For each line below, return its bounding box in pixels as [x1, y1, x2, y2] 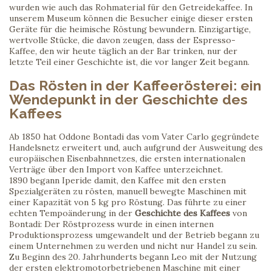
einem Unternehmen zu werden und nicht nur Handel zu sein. [9, 240, 257, 251]
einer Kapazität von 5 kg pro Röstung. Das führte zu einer [9, 197, 246, 208]
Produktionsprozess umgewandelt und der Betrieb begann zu [9, 229, 259, 240]
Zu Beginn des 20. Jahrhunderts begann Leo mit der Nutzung [9, 251, 257, 262]
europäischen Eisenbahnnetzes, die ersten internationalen [9, 153, 245, 164]
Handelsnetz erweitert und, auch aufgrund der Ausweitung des [9, 142, 263, 153]
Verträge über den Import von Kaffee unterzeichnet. [9, 164, 223, 175]
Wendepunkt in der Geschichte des [9, 91, 248, 107]
